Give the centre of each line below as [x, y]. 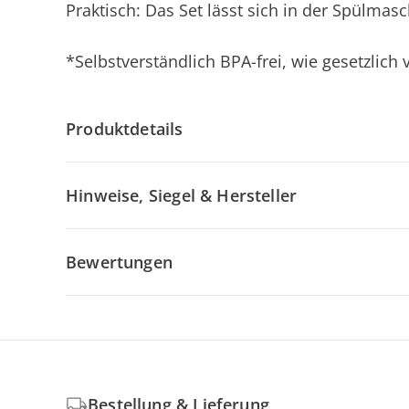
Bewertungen [119, 262]
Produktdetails [125, 129]
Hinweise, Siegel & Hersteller [182, 195]
